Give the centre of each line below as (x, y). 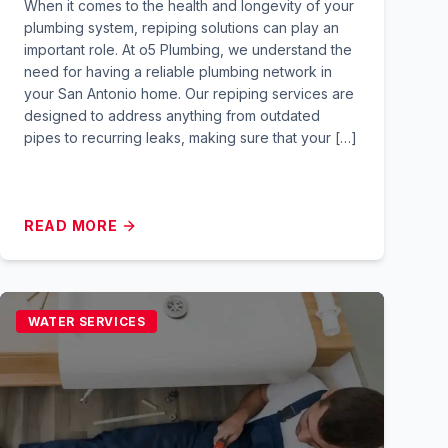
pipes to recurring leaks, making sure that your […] (190, 137)
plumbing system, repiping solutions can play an (181, 27)
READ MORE (71, 225)
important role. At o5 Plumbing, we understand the (188, 49)
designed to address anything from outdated (172, 115)
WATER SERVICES (87, 321)
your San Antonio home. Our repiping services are (189, 93)
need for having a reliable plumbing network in (178, 71)
